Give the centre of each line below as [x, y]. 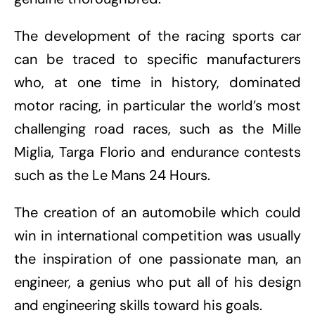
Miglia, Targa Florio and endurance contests [157, 152]
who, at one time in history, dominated [157, 83]
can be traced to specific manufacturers [157, 59]
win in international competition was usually [157, 236]
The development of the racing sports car [157, 36]
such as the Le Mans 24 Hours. [112, 175]
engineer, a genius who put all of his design [157, 282]
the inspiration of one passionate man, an [157, 259]
